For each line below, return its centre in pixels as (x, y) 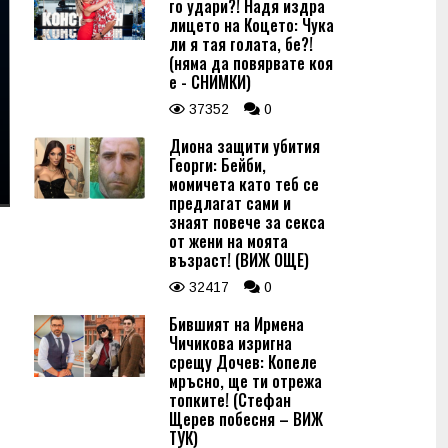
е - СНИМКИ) (210, 82)
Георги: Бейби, (217, 165)
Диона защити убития (244, 146)
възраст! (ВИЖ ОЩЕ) (239, 260)
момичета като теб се (244, 184)
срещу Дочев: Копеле (243, 362)
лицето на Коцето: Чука (251, 25)
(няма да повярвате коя (251, 63)
